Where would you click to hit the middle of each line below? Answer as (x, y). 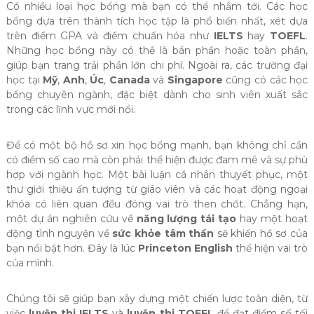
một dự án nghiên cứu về (71, 219)
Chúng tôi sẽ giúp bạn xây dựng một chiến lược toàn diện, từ (157, 299)
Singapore (195, 80)
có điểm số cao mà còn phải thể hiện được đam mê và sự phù (157, 160)
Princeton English (185, 248)
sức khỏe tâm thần (163, 234)
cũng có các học (265, 80)
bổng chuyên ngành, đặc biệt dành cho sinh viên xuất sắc (157, 95)
